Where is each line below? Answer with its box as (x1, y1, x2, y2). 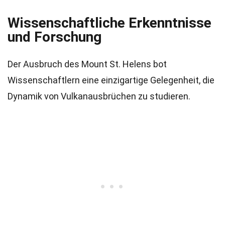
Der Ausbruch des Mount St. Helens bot (8, 59, 167, 69)
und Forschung (8, 29, 101, 45)
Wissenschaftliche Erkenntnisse (8, 15, 211, 31)
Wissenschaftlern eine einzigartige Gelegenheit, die (8, 75, 214, 85)
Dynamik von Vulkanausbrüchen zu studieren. (8, 91, 190, 101)
